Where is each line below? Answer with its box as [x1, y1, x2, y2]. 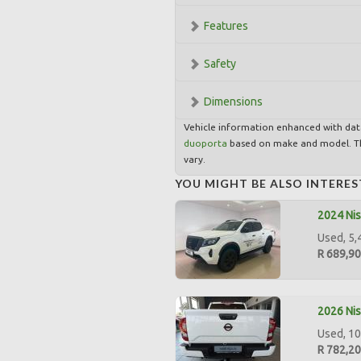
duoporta [184, 138, 227, 148]
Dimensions [204, 95, 263, 108]
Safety [204, 57, 236, 70]
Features [204, 19, 248, 32]
